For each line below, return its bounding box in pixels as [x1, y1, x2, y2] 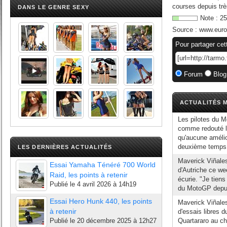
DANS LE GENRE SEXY [18, 4, 89, 10]
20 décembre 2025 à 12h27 [77, 217, 157, 224]
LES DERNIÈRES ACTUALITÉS [18, 144, 112, 150]
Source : [172, 26, 199, 33]
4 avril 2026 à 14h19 [77, 180, 136, 188]
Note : [200, 14, 220, 22]
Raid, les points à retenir [50, 171, 128, 179]
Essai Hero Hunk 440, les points [50, 197, 152, 205]
